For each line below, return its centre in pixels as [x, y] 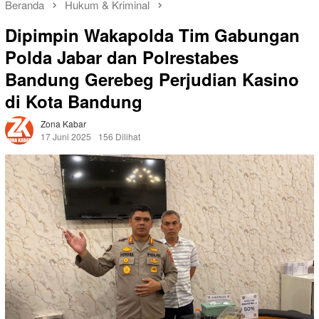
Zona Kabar [63, 123]
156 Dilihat [119, 136]
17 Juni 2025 [66, 136]
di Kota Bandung [74, 101]
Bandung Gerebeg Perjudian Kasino [152, 79]
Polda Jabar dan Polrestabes [122, 57]
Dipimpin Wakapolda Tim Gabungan [152, 35]
